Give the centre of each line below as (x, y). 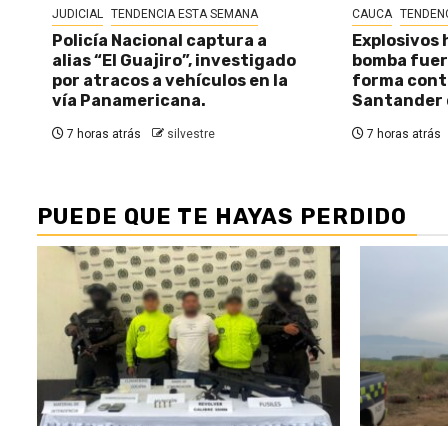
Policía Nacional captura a (159, 41)
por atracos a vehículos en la (170, 81)
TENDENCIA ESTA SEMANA (184, 14)
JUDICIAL (77, 14)
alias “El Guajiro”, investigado (174, 61)
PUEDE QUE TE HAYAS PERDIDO (222, 217)
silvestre (191, 134)
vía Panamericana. (129, 101)
